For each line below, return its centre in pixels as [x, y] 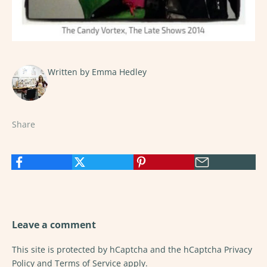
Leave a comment [54, 225]
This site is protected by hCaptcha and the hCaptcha [118, 250]
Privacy [238, 250]
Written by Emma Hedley [97, 72]
